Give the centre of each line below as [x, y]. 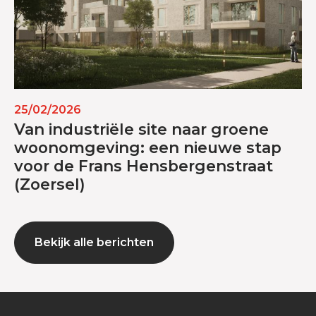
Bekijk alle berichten [94, 242]
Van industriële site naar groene [141, 129]
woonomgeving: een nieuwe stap [148, 147]
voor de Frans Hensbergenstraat [144, 165]
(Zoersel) [50, 184]
